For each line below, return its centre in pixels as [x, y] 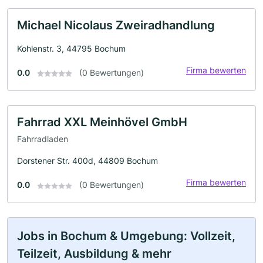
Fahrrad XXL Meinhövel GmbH [102, 122]
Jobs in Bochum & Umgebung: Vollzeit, [126, 236]
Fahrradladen [43, 139]
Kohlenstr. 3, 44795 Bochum [71, 48]
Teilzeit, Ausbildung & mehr [94, 254]
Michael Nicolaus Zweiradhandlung [116, 25]
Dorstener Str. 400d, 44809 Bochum [87, 161]
